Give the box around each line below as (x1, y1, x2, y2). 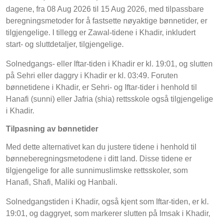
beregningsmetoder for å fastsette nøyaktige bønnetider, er (6, 17, 207, 25)
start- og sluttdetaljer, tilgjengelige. (6, 40, 124, 49)
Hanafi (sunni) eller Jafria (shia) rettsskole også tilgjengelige (6, 95, 213, 104)
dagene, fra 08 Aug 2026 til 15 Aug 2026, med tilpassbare (6, 5, 204, 14)
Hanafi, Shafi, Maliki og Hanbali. (6, 178, 117, 187)
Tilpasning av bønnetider (6, 125, 98, 133)
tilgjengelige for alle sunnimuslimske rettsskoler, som (6, 166, 188, 175)
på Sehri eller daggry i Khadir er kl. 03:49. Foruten (6, 71, 178, 80)
